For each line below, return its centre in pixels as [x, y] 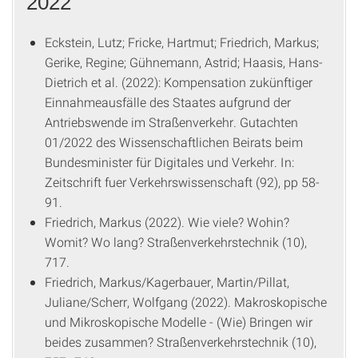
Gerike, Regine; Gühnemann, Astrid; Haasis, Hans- [184, 62]
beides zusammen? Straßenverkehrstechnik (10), [181, 342]
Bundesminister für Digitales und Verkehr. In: [169, 162]
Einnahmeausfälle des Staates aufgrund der [168, 102]
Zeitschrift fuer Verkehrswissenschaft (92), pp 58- [182, 182]
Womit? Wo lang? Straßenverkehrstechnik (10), [176, 242]
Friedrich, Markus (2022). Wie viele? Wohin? [167, 222]
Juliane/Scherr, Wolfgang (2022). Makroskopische [186, 302]
